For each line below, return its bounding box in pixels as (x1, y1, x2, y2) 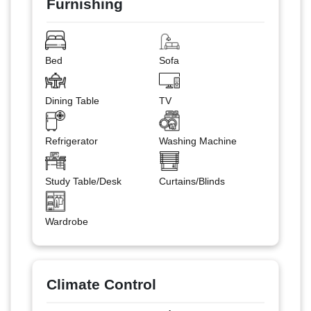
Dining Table (44, 94, 99, 106)
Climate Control (47, 276, 156, 292)
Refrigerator (44, 135, 98, 146)
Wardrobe (44, 215, 88, 227)
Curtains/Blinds (159, 175, 225, 187)
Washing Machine (159, 135, 237, 146)
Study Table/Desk (44, 175, 121, 187)
